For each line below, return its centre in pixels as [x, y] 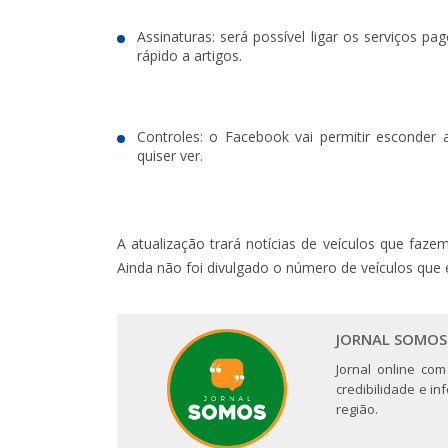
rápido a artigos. [189, 55]
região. [357, 408]
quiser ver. [170, 155]
